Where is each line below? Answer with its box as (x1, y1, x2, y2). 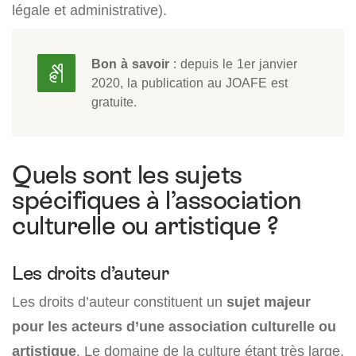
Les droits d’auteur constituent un (12, 293, 226, 311)
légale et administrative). (12, 2, 167, 19)
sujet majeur (226, 293, 311, 311)
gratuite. (91, 94, 137, 110)
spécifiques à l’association (12, 186, 301, 215)
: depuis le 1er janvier (169, 56, 297, 72)
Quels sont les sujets (12, 161, 242, 190)
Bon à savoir (91, 56, 169, 72)
